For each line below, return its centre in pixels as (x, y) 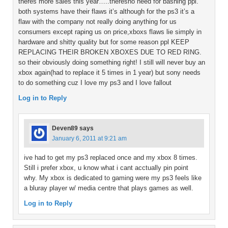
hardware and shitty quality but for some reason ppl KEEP (104, 42)
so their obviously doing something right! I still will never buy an (112, 63)
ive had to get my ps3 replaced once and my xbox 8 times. (111, 158)
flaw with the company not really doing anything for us (97, 22)
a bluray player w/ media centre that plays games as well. (109, 188)
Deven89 (65, 129)
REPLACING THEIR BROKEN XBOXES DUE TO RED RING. (110, 52)
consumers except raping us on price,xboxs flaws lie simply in (110, 32)
